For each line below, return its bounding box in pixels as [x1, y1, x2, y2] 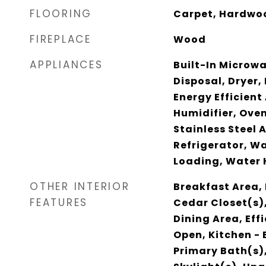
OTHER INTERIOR [30, 179, 130, 194]
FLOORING [30, 7, 92, 21]
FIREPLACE [30, 32, 91, 46]
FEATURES [30, 195, 88, 210]
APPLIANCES [30, 58, 103, 72]
